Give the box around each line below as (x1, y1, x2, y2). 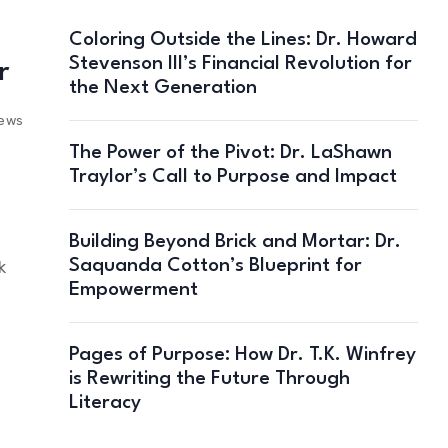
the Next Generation (68, 77, 257, 98)
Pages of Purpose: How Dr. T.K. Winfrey (68, 344, 416, 365)
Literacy (68, 392, 141, 413)
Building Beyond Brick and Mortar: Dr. (68, 231, 401, 252)
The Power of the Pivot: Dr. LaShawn (68, 142, 392, 163)
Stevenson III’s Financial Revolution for (68, 53, 412, 74)
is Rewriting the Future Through (68, 368, 350, 389)
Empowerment (68, 279, 198, 300)
